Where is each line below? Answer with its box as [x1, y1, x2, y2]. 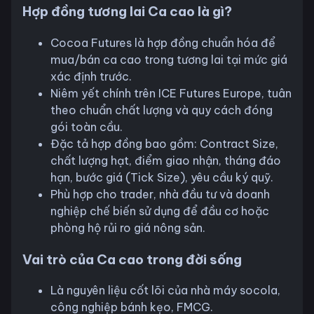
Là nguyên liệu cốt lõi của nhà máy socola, [50, 283, 280, 298]
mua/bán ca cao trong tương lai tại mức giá [50, 52, 287, 67]
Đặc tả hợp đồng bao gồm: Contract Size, [50, 136, 278, 151]
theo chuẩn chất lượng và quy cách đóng [50, 102, 273, 117]
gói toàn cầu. [50, 119, 123, 134]
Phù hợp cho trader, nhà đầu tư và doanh [50, 186, 270, 201]
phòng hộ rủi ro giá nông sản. [50, 220, 205, 235]
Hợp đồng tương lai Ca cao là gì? [22, 3, 232, 20]
